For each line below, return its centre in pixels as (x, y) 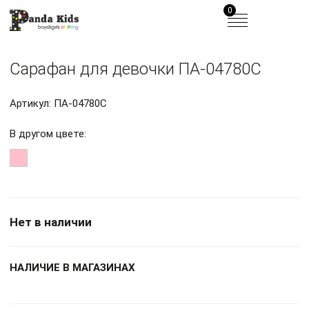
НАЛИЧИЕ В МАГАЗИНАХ (72, 268)
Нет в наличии (51, 222)
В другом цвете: (48, 134)
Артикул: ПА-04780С (58, 104)
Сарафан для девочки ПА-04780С (136, 69)
